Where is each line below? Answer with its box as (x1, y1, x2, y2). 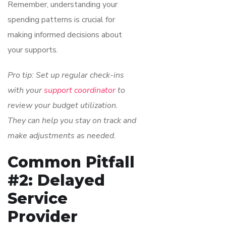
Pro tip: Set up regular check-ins (8, 69, 124, 81)
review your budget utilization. (8, 99, 118, 111)
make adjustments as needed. (8, 130, 116, 141)
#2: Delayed (8, 171, 105, 190)
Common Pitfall (8, 152, 135, 172)
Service (8, 189, 68, 208)
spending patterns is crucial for (8, 14, 115, 25)
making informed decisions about (8, 29, 122, 40)
